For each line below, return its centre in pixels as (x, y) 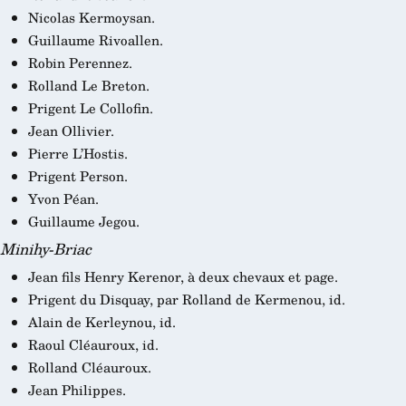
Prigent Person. (77, 176)
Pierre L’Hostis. (77, 154)
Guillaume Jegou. (83, 222)
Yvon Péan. (63, 199)
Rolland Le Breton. (88, 85)
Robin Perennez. (80, 62)
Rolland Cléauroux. (89, 367)
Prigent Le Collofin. (90, 107)
